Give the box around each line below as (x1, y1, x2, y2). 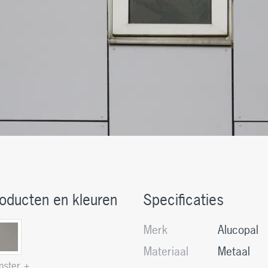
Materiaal (144, 243, 188, 259)
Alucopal (218, 221, 258, 237)
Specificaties (143, 189, 224, 210)
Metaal (218, 243, 250, 259)
